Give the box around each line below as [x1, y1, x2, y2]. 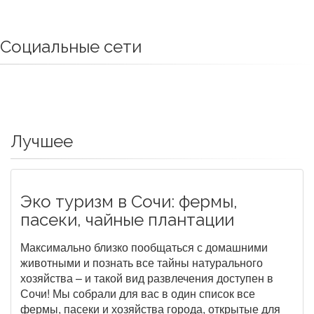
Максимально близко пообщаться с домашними [20, 239, 268, 256]
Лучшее [11, 131, 73, 152]
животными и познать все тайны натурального [20, 254, 263, 271]
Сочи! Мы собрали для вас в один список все [20, 285, 255, 302]
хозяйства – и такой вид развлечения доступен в [20, 270, 273, 287]
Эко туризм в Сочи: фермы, [20, 191, 238, 212]
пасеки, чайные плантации [20, 210, 234, 231]
